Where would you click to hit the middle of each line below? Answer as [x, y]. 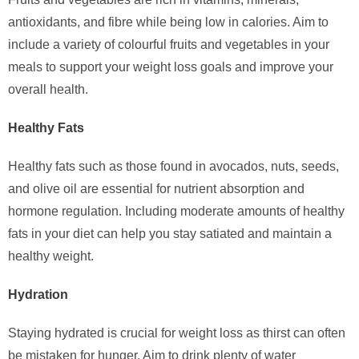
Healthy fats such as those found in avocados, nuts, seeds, [173, 167]
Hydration [38, 295]
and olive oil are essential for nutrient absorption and [156, 189]
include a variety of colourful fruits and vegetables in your [169, 45]
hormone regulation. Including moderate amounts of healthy [176, 212]
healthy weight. [51, 256]
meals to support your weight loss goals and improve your [171, 67]
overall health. [48, 90]
